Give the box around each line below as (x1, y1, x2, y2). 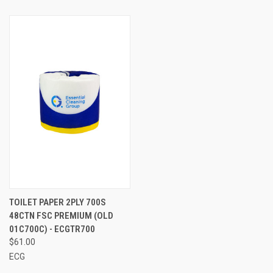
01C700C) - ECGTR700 (9, 223, 95, 235)
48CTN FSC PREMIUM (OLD (9, 210, 113, 221)
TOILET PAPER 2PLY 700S (9, 196, 106, 208)
